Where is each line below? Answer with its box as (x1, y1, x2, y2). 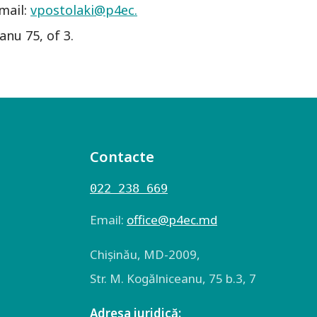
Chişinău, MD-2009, (90, 246, 200, 263)
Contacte (90, 147, 154, 166)
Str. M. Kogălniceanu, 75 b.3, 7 (90, 270, 256, 287)
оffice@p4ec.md (127, 212, 217, 228)
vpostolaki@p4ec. (30, 1, 137, 18)
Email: (90, 212, 127, 228)
